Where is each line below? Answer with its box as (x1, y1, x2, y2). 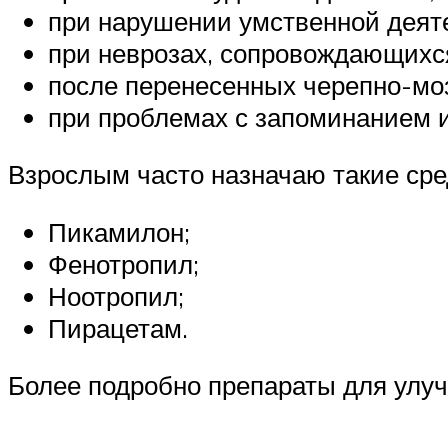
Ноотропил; (48, 279, 184, 312)
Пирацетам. (48, 311, 188, 344)
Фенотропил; (48, 247, 199, 280)
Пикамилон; (48, 215, 190, 248)
